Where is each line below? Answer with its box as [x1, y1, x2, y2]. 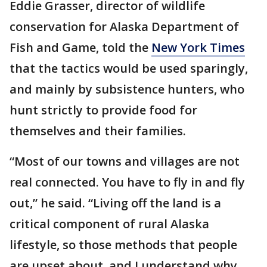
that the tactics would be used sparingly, [10, 60, 248, 76]
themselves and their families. [10, 122, 186, 139]
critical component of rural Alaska [10, 215, 209, 232]
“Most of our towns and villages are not [10, 153, 240, 169]
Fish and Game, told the [10, 39, 151, 55]
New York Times [151, 39, 245, 55]
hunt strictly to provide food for [10, 101, 197, 118]
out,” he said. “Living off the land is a [10, 194, 221, 211]
